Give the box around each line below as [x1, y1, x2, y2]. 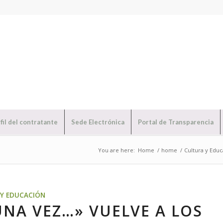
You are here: [98, 146, 135, 154]
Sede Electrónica [71, 118, 124, 126]
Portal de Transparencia [137, 118, 214, 126]
